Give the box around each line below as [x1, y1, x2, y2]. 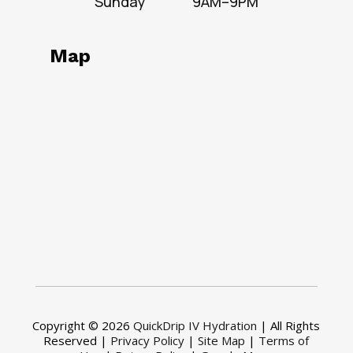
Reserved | [43, 333, 111, 349]
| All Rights [257, 318, 321, 334]
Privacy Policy [110, 333, 185, 349]
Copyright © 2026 [32, 318, 134, 334]
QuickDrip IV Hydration [133, 318, 258, 334]
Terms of [258, 333, 310, 349]
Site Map [198, 333, 246, 349]
